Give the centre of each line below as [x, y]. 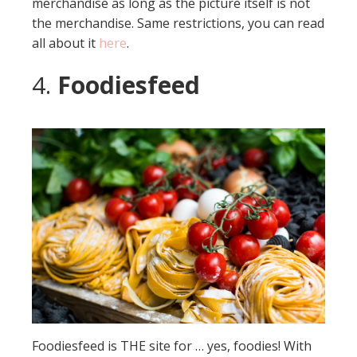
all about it [65, 43]
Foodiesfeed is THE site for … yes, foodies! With [172, 345]
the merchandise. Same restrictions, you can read [178, 23]
